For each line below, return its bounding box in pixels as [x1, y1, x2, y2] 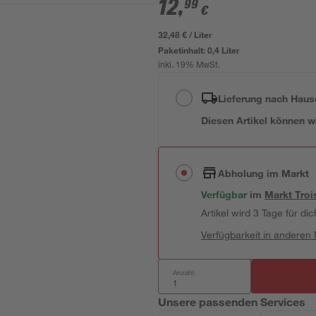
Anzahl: [173, 267, 196, 277]
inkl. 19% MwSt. [158, 61, 221, 70]
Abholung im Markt [218, 166, 310, 179]
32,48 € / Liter [158, 29, 213, 40]
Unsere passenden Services [158, 295, 306, 308]
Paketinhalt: [158, 44, 208, 56]
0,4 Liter [207, 44, 241, 56]
